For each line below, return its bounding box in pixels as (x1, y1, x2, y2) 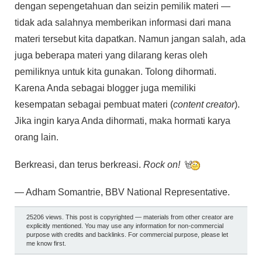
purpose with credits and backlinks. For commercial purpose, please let (26, 231, 228, 239)
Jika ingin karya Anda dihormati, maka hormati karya (15, 115, 230, 126)
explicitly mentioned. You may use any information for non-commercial (26, 222, 223, 230)
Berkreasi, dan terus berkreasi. (15, 160, 143, 170)
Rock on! (143, 160, 180, 170)
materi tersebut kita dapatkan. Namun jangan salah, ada (15, 33, 246, 44)
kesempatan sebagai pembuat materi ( (15, 99, 173, 109)
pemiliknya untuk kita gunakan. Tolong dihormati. (15, 66, 216, 77)
